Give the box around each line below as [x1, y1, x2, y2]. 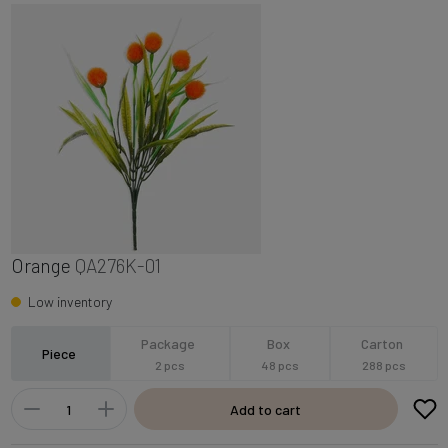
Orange [10, 253, 71, 277]
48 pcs [260, 357, 299, 372]
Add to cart [230, 400, 301, 418]
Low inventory [27, 293, 112, 311]
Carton [361, 334, 407, 352]
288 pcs [361, 357, 406, 372]
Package [141, 334, 199, 352]
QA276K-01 [74, 253, 161, 277]
